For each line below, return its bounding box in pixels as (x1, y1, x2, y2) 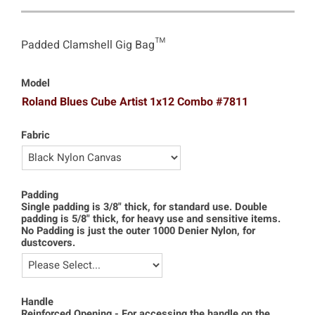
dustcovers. (21, 235, 75, 250)
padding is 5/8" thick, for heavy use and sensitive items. (21, 211, 281, 226)
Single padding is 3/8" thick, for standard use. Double (21, 199, 267, 214)
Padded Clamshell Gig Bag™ (21, 36, 165, 53)
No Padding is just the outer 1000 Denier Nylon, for (21, 223, 255, 238)
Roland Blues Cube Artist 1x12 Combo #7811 (22, 94, 248, 111)
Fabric (21, 127, 50, 143)
